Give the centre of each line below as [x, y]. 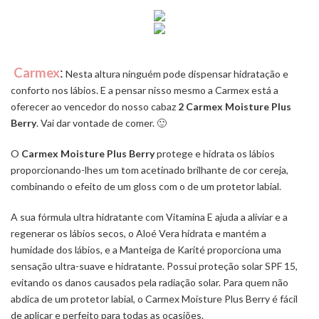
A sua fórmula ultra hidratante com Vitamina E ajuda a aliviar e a [149, 217]
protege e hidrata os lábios [215, 154]
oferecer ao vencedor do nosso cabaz [94, 107]
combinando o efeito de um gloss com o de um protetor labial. [146, 187]
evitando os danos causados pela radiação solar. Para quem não [150, 283]
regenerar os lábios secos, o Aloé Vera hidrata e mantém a [138, 234]
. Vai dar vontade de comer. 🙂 [101, 123]
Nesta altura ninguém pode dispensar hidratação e [176, 74]
